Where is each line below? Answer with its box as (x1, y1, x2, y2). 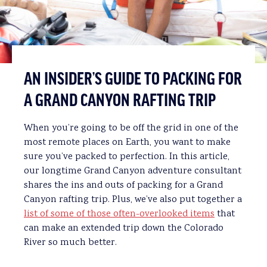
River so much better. (24, 235, 117, 250)
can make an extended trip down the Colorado (24, 221, 223, 235)
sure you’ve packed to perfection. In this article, (24, 150, 229, 164)
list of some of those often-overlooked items (24, 207, 215, 221)
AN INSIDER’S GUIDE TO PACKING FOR (24, 70, 242, 89)
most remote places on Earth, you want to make (24, 135, 231, 150)
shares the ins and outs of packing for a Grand (24, 178, 223, 193)
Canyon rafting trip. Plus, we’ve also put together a (24, 193, 242, 207)
